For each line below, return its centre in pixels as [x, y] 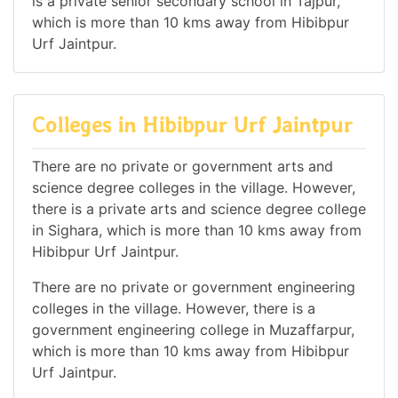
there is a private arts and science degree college [199, 208]
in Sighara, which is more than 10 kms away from [197, 230]
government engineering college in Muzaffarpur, [193, 329]
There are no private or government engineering [194, 287]
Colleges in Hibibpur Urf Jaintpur [192, 125]
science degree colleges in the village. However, [194, 187]
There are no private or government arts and [183, 166]
